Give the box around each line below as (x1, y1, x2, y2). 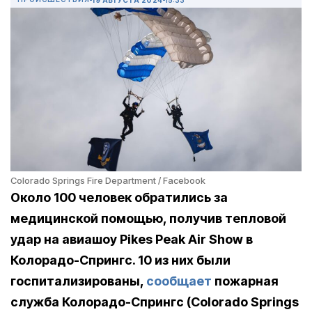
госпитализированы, (10, 274, 146, 289)
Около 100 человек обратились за (10, 190, 228, 205)
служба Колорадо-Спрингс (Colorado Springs (10, 295, 299, 310)
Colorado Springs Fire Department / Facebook (10, 175, 205, 187)
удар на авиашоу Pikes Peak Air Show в (10, 232, 253, 247)
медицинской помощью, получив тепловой (10, 211, 286, 226)
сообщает (146, 274, 212, 289)
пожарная (212, 274, 279, 289)
